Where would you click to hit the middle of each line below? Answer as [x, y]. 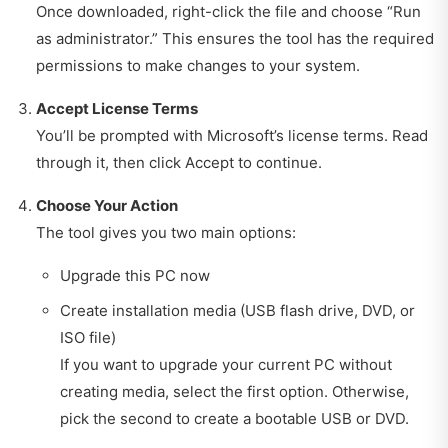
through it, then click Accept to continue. [179, 162]
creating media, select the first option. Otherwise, [234, 391]
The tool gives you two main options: [166, 232]
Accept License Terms [117, 108]
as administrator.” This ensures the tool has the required [235, 38]
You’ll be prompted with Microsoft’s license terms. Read [232, 135]
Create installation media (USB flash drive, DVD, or [237, 310]
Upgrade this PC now [135, 275]
